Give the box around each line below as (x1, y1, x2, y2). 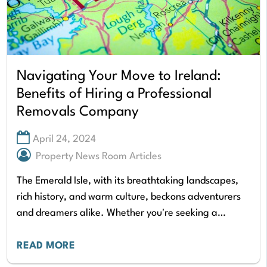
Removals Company (17, 105, 139, 120)
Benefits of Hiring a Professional (17, 87, 212, 102)
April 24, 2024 (33, 133, 96, 144)
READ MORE (17, 241, 75, 252)
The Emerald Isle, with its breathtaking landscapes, (17, 176, 238, 187)
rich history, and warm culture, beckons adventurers (17, 192, 241, 203)
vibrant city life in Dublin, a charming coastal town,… (17, 224, 245, 235)
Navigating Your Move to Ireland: (17, 69, 221, 84)
